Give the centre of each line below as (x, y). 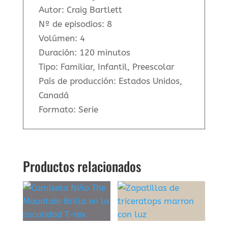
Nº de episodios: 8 (75, 24)
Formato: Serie (68, 109)
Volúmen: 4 (62, 38)
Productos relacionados (82, 166)
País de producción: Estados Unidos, (110, 81)
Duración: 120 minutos (84, 52)
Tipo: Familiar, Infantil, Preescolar (106, 66)
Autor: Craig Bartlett (80, 9)
